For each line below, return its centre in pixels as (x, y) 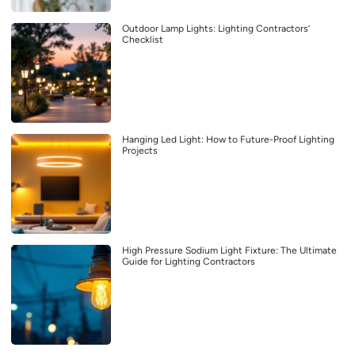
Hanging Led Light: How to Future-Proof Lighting (228, 140)
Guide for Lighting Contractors (189, 262)
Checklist (143, 40)
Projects (140, 151)
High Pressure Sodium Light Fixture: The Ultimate (229, 251)
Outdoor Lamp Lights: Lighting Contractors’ (216, 29)
